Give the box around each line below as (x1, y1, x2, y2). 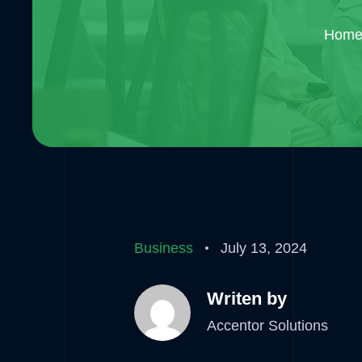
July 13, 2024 (221, 240, 307, 256)
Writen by (207, 288, 287, 309)
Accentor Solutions (207, 317, 328, 334)
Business (134, 240, 193, 256)
